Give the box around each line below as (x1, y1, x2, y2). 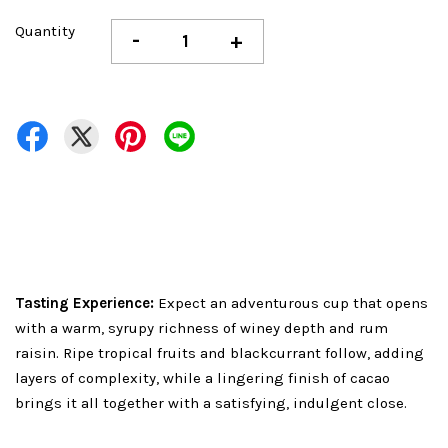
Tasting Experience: (15, 294, 154, 313)
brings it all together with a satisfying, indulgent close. (15, 394, 407, 413)
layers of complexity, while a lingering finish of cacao (15, 369, 390, 388)
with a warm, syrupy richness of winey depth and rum (15, 319, 388, 338)
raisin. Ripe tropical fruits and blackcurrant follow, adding (15, 344, 424, 363)
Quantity (15, 22, 75, 41)
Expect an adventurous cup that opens (154, 294, 428, 313)
